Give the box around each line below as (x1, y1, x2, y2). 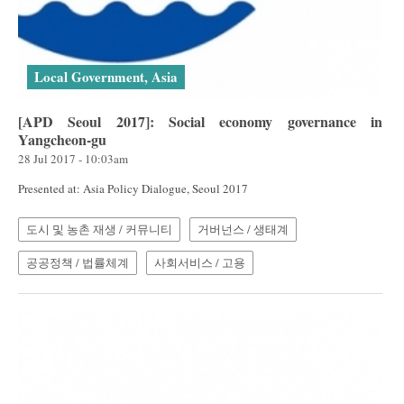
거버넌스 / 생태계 (197, 220, 289, 237)
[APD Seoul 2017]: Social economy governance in (18, 110, 382, 132)
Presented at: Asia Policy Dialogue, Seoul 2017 (18, 179, 248, 197)
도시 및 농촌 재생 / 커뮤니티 (26, 220, 172, 237)
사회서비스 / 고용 (154, 253, 245, 271)
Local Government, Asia (34, 66, 178, 87)
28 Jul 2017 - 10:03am (18, 150, 128, 167)
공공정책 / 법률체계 (26, 253, 129, 271)
